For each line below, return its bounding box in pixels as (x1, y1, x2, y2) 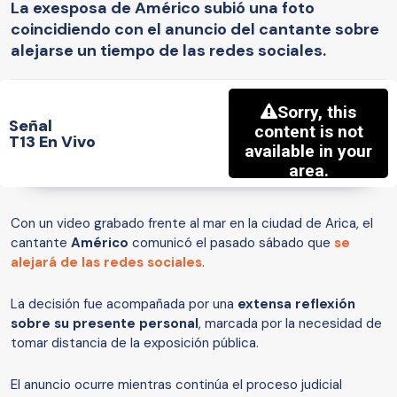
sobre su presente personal (11, 315, 198, 333)
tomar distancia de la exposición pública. (11, 334, 259, 353)
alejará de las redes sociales (11, 253, 202, 272)
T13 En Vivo (9, 130, 96, 152)
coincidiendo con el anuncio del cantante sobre (11, 18, 379, 40)
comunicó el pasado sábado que (128, 234, 334, 253)
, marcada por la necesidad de (198, 315, 382, 333)
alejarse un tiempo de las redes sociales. (11, 39, 326, 61)
